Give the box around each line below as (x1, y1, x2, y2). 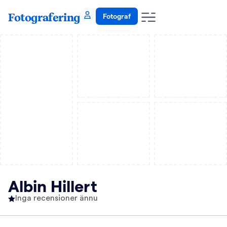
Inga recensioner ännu (15, 194, 98, 202)
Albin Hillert (8, 176, 97, 195)
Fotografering (8, 10, 80, 24)
